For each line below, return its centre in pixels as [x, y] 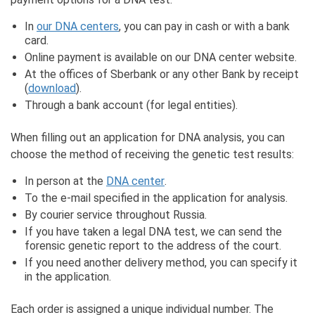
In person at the [65, 181]
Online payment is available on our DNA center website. [161, 58]
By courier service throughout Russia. [116, 215]
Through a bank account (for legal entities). [131, 105]
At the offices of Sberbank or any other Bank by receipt [162, 75]
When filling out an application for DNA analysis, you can [148, 138]
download [52, 89]
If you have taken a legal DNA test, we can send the [153, 232]
